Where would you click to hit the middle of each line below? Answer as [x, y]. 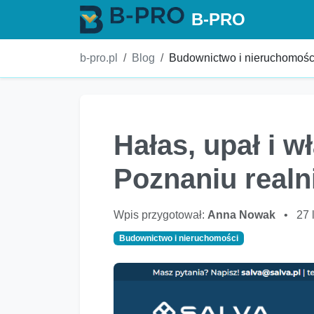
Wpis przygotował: [161, 215]
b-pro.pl [99, 58]
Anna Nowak [241, 215]
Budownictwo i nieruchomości [178, 238]
